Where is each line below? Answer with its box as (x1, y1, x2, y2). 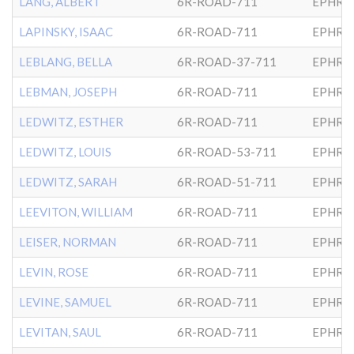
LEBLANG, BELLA (19, 55, 112, 69)
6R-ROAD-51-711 (177, 175, 277, 189)
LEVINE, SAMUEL (19, 295, 111, 309)
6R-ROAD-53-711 (177, 145, 277, 159)
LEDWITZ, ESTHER (19, 115, 123, 129)
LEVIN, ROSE (19, 265, 88, 279)
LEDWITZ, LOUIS (19, 145, 111, 159)
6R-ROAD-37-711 (177, 55, 277, 69)
